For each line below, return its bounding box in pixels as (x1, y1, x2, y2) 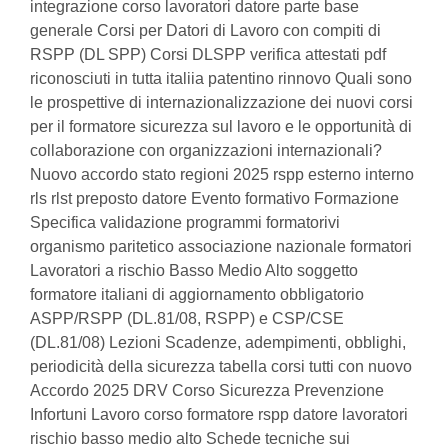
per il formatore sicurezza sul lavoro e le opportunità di (30, 118, 412, 135)
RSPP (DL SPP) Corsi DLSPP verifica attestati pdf (30, 46, 386, 63)
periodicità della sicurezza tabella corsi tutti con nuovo (30, 358, 412, 375)
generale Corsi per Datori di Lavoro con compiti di (30, 22, 381, 39)
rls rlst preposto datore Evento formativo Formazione (30, 190, 399, 207)
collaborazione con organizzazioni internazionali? (30, 142, 382, 159)
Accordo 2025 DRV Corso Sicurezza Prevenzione (30, 382, 384, 399)
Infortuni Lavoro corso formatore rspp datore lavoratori (30, 406, 408, 423)
